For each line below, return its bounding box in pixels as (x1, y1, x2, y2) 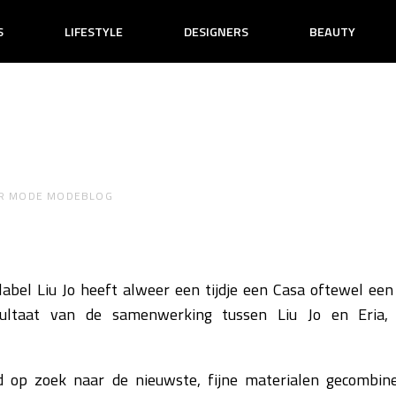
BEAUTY (308, 22, 355, 42)
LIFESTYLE (65, 22, 124, 42)
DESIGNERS (184, 22, 248, 42)
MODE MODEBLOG (9, 187, 113, 205)
